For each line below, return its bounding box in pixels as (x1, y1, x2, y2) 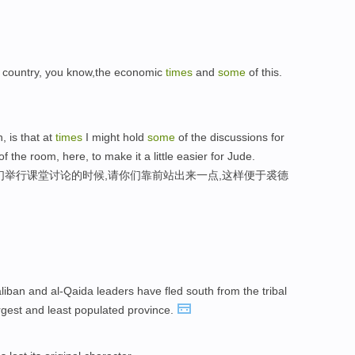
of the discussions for (175, 130, 284, 143)
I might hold (82, 130, 147, 143)
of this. (246, 66, 282, 79)
